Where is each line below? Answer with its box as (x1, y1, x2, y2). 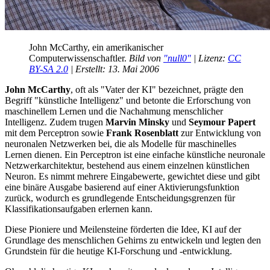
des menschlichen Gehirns (45, 234, 149, 245)
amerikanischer (104, 42, 163, 52)
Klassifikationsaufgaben (5, 203, 98, 214)
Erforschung (187, 95, 234, 105)
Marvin (105, 116, 136, 127)
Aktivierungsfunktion (158, 181, 239, 192)
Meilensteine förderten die (77, 224, 181, 234)
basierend (84, 181, 121, 192)
